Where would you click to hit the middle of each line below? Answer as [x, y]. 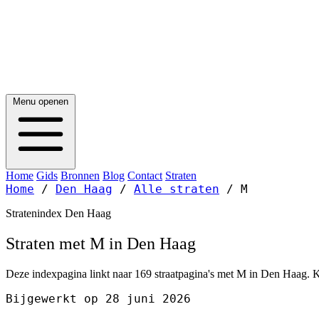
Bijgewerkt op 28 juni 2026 [98, 298]
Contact [145, 176]
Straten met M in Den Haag [101, 243]
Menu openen [41, 101]
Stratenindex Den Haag [58, 213]
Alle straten [177, 189]
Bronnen [80, 176]
